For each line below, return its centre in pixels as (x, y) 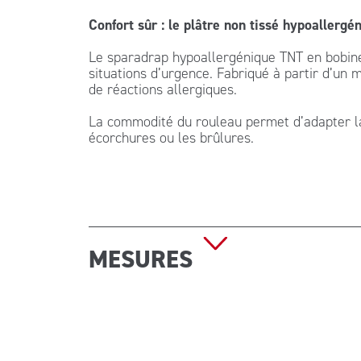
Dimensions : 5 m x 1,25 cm (170, 314)
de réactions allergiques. (162, 89)
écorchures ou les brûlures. (171, 138)
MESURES (143, 259)
